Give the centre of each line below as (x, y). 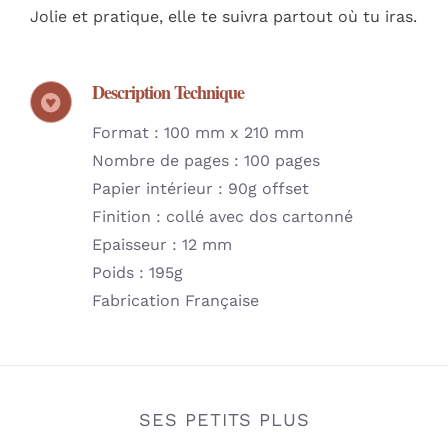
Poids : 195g (137, 272)
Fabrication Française (175, 300)
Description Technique (167, 91)
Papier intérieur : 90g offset (200, 188)
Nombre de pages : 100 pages (205, 160)
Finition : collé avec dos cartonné (222, 216)
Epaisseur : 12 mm (161, 244)
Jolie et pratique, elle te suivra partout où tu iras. (223, 16)
